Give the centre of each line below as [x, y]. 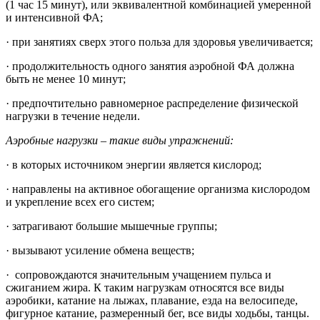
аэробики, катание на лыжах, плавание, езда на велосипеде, [152, 300]
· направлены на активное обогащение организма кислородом [158, 189]
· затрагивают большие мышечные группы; [111, 226]
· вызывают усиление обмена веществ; [100, 250]
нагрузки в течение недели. [73, 116]
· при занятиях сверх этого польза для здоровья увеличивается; [159, 41]
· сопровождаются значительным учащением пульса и [139, 274]
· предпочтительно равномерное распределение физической [152, 103]
